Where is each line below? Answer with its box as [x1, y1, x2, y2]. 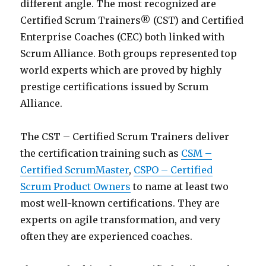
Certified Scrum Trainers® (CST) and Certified [20, 14, 244, 27]
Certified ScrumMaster [20, 164, 129, 176]
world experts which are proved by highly [20, 64, 222, 77]
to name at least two [131, 180, 229, 193]
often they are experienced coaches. [20, 230, 193, 243]
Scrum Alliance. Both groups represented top [20, 47, 237, 60]
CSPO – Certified [134, 164, 213, 176]
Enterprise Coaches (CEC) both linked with [20, 31, 225, 43]
